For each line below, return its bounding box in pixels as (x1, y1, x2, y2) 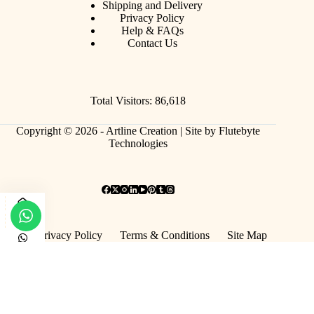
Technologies (109, 137, 168, 149)
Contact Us (127, 37, 177, 49)
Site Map (226, 229, 267, 241)
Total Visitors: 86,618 (90, 95, 186, 107)
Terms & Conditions (119, 229, 210, 241)
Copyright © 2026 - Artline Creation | (16, 125, 186, 137)
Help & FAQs (121, 25, 184, 36)
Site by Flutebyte (185, 125, 261, 137)
